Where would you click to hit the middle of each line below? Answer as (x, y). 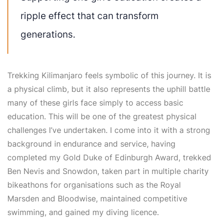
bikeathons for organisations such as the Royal (94, 185)
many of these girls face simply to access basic (95, 102)
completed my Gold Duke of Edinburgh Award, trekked (109, 157)
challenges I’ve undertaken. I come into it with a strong (109, 130)
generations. (48, 34)
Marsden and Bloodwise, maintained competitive (97, 198)
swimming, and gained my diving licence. (83, 212)
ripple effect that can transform (90, 15)
